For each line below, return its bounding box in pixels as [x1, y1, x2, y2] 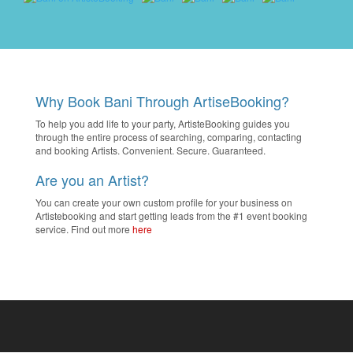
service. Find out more [35, 222, 132, 236]
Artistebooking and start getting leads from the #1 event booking [35, 209, 307, 223]
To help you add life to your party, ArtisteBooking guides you [35, 117, 290, 131]
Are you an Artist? [35, 169, 149, 191]
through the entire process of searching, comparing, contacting [35, 130, 302, 144]
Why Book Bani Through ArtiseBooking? [35, 91, 289, 112]
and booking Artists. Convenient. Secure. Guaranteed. [35, 143, 266, 158]
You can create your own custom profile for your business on [35, 195, 292, 210]
